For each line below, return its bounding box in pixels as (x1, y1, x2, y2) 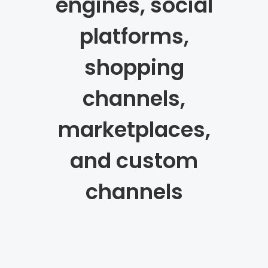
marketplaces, (57, 115, 211, 144)
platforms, (79, 22, 189, 51)
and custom (70, 146, 198, 175)
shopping (84, 53, 184, 82)
